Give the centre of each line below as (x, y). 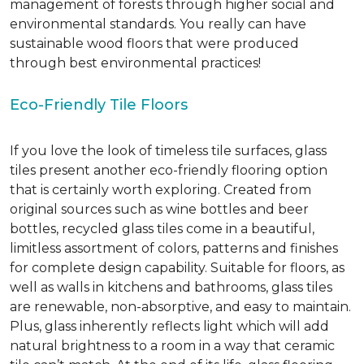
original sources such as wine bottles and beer (159, 209)
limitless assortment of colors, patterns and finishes (174, 248)
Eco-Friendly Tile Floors (99, 104)
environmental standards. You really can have (158, 24)
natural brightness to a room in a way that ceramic (172, 345)
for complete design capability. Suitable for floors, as (177, 267)
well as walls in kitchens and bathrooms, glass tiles (171, 287)
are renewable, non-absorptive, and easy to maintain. (180, 306)
